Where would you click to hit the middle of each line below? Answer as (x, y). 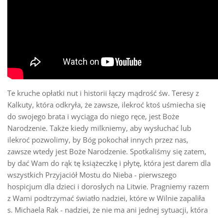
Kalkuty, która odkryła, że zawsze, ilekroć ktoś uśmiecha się (106, 104)
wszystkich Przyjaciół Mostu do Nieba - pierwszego (92, 174)
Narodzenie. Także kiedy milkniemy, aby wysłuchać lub (99, 128)
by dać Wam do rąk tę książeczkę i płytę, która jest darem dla (109, 163)
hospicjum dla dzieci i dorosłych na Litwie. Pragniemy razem (108, 186)
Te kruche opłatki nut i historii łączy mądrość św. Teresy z (103, 93)
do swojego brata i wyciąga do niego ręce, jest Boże (93, 116)
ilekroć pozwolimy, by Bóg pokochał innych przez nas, (98, 139)
